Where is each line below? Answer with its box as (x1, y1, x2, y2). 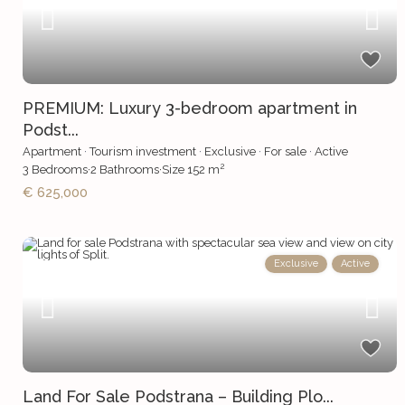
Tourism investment (89, 145, 197, 159)
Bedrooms (29, 163, 89, 177)
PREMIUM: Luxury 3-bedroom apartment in (23, 99, 358, 118)
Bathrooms (97, 163, 160, 177)
